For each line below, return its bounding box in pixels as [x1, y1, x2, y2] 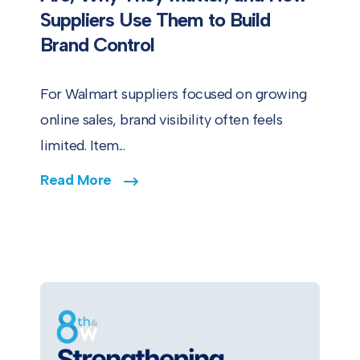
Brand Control [40, 33, 154, 56]
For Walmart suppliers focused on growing [40, 85, 306, 103]
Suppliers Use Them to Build [40, 8, 270, 31]
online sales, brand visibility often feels [40, 111, 282, 129]
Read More [40, 171, 112, 189]
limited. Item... [40, 137, 125, 154]
